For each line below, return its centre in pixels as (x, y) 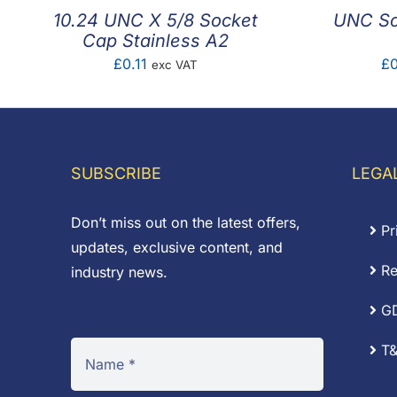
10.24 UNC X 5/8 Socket (156, 20)
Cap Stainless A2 (156, 41)
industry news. (119, 272)
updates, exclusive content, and (177, 247)
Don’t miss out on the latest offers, (186, 222)
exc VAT (175, 65)
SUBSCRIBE (116, 173)
